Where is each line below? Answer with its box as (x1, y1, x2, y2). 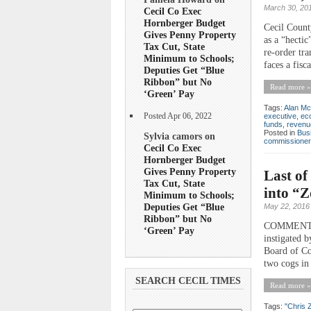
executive (264, 111, 296, 120)
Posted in (264, 128, 297, 137)
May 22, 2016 (264, 201, 310, 210)
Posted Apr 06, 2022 (144, 111, 212, 121)
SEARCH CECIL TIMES (135, 276, 241, 287)
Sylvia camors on (144, 130, 215, 142)
